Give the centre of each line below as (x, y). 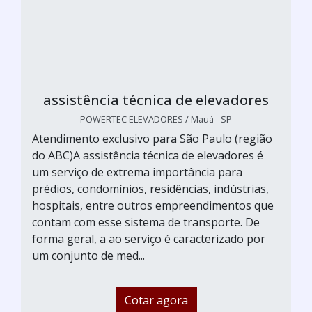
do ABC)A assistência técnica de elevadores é (148, 155)
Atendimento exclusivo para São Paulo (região (152, 138)
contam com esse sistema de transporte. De (146, 222)
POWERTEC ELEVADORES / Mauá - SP (156, 119)
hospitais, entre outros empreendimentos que (153, 205)
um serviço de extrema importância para (137, 172)
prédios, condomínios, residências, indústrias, (150, 188)
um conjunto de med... (88, 255)
